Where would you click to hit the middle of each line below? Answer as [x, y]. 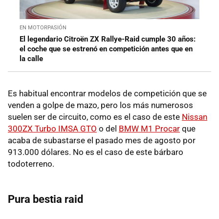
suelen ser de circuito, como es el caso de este [95, 117]
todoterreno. [31, 164]
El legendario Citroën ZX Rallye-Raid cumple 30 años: [108, 39]
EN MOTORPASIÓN [43, 27]
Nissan [195, 117]
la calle [31, 58]
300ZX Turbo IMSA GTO [52, 128]
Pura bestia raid [45, 199]
